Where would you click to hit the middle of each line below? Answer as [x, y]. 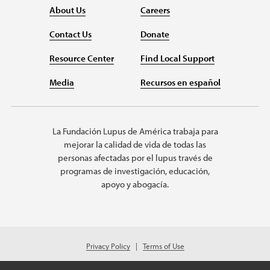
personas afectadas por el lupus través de [135, 158]
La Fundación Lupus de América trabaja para [135, 131]
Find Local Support [177, 58]
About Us [67, 10]
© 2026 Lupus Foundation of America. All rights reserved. [135, 264]
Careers [155, 10]
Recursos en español [181, 83]
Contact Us [71, 34]
